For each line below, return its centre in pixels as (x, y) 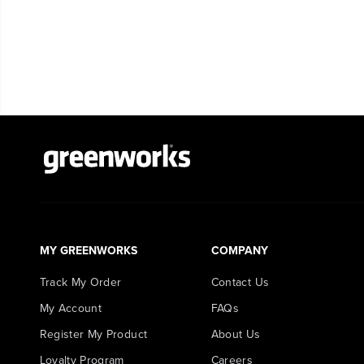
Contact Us (240, 282)
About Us (236, 334)
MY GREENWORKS (88, 251)
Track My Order (80, 282)
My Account (71, 308)
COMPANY (239, 251)
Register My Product (93, 334)
